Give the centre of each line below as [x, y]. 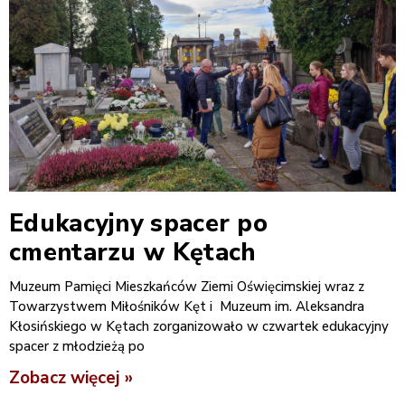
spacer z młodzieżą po [77, 346]
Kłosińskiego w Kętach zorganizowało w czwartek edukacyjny [199, 326]
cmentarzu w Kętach [132, 252]
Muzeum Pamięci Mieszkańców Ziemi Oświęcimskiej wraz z [187, 286]
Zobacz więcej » [71, 377]
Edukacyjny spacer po [139, 223]
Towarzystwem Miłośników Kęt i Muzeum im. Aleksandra [187, 306]
